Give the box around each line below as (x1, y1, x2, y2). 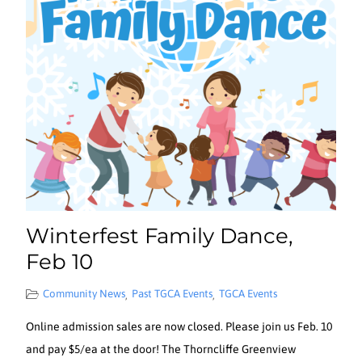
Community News (43, 287, 126, 300)
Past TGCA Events (132, 287, 213, 300)
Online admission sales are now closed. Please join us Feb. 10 (26, 319, 333, 333)
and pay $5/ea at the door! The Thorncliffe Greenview (26, 342, 297, 356)
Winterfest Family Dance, (26, 222, 294, 249)
